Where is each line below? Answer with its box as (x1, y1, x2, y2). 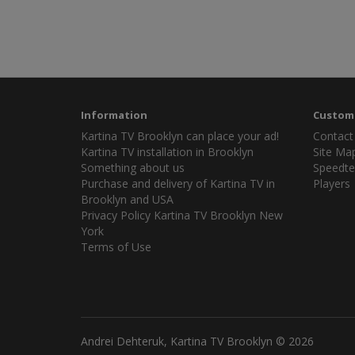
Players (312, 176, 350, 191)
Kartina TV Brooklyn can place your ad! (81, 128, 279, 143)
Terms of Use (81, 239, 151, 254)
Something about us (81, 160, 185, 175)
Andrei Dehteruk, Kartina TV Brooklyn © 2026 (81, 334, 314, 349)
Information (81, 108, 147, 122)
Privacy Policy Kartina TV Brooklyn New (81, 208, 283, 223)
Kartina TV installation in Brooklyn (81, 144, 254, 159)
